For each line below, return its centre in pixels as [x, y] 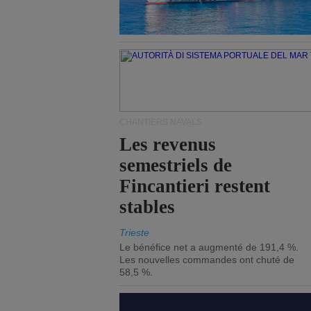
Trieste [134, 233]
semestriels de [176, 165]
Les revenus [168, 144]
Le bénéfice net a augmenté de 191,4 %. [209, 247]
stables [148, 207]
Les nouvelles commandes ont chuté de [207, 260]
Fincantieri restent [195, 186]
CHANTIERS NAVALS [161, 122]
